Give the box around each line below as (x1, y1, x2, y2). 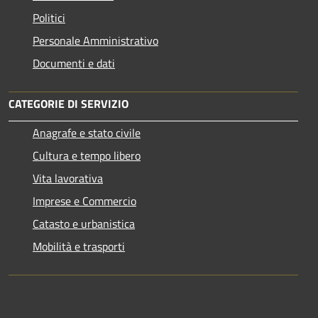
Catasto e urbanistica (33, 214, 135, 232)
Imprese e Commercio (33, 192, 136, 209)
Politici (33, 9, 65, 26)
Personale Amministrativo (33, 31, 158, 49)
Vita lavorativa (33, 169, 103, 187)
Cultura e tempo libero (33, 146, 141, 164)
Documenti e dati (33, 54, 115, 72)
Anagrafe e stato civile (33, 124, 141, 141)
